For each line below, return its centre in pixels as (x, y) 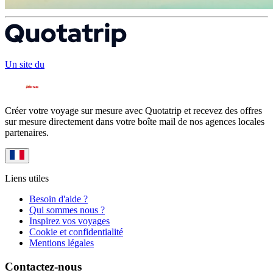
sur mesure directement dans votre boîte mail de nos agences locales (135, 122)
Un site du (25, 65)
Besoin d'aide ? (58, 199)
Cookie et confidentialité (76, 232)
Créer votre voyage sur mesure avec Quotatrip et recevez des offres (133, 111)
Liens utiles (27, 179)
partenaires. (27, 133)
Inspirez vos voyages (69, 221)
